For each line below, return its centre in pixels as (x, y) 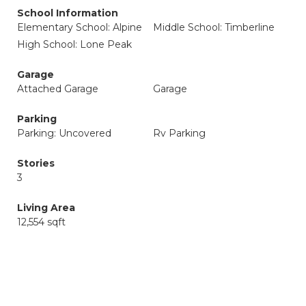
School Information (68, 13)
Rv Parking (179, 133)
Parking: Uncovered (64, 133)
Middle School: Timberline (214, 27)
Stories (36, 163)
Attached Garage (58, 89)
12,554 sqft (41, 222)
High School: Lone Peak (74, 44)
